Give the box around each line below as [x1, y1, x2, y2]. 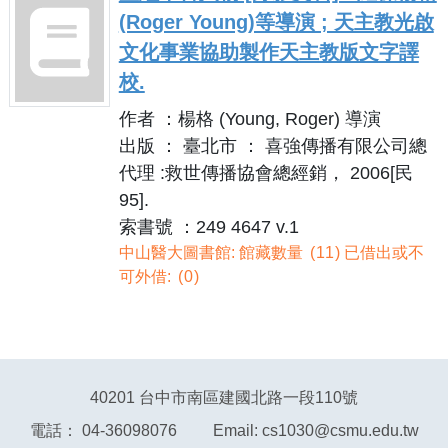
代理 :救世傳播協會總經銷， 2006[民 [118, 162, 413, 183]
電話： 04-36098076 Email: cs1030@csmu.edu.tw [29, 421, 419, 439]
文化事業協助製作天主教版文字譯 [118, 40, 419, 63]
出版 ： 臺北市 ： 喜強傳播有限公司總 [118, 135, 427, 156]
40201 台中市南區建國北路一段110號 [90, 388, 358, 406]
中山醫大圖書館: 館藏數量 [118, 243, 307, 261]
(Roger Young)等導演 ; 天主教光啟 [118, 10, 434, 33]
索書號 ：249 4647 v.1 [118, 216, 299, 237]
